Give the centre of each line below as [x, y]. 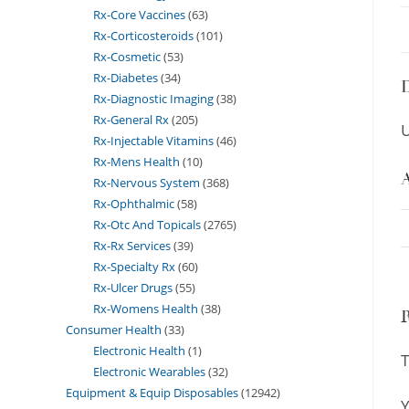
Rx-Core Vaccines [139, 14]
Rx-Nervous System [147, 182]
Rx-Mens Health [136, 161]
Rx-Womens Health [146, 308]
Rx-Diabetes [126, 77]
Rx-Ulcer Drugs [133, 287]
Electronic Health [139, 350]
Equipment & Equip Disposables [152, 392]
